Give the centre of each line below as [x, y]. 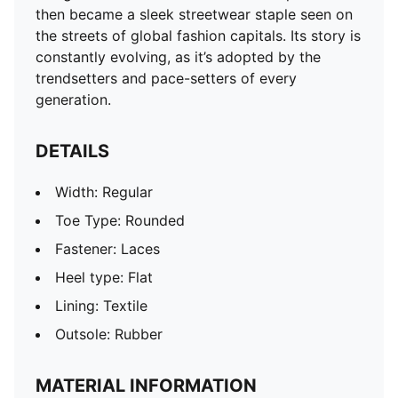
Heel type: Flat [104, 277]
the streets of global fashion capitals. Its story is [198, 36]
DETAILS [72, 151]
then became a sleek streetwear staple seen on [194, 14]
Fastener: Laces [107, 249]
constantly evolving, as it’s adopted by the [178, 57]
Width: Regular [104, 192]
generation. [73, 99]
